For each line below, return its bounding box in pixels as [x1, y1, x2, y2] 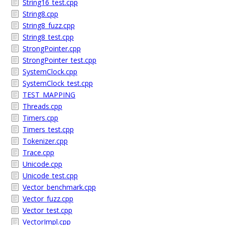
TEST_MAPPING [23, 90, 75, 99]
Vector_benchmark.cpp [23, 182, 96, 192]
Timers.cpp [23, 113, 58, 123]
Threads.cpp [23, 101, 62, 111]
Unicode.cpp [23, 159, 62, 169]
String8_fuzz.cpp [23, 21, 75, 30]
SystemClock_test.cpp [23, 78, 93, 88]
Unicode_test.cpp [23, 171, 78, 180]
